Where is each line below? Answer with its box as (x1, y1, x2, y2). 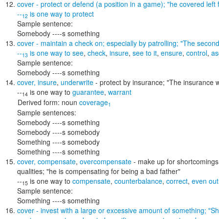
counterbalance (114, 176, 162, 186)
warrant (108, 87, 131, 97)
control (186, 48, 207, 58)
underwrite (61, 77, 93, 87)
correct (166, 176, 188, 186)
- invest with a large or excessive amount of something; (34, 205, 208, 215)
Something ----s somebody (17, 137, 100, 147)
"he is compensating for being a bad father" (46, 166, 180, 176)
